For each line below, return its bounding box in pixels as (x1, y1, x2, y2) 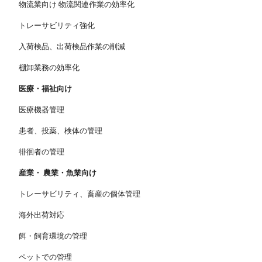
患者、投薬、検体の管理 (17, 126, 103, 135)
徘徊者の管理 (17, 147, 65, 156)
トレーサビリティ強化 (17, 20, 95, 30)
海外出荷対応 (17, 210, 65, 219)
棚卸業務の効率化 (17, 63, 80, 72)
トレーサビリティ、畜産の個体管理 (17, 189, 141, 198)
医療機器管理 (17, 105, 65, 114)
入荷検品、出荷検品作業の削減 (17, 42, 126, 51)
